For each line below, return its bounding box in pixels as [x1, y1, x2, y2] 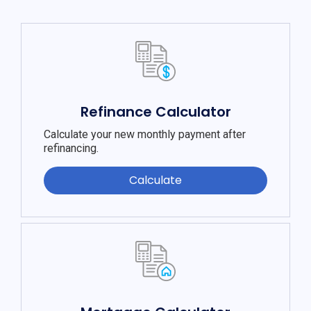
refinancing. [44, 142, 99, 155]
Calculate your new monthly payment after [44, 128, 246, 142]
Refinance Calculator [80, 102, 231, 122]
